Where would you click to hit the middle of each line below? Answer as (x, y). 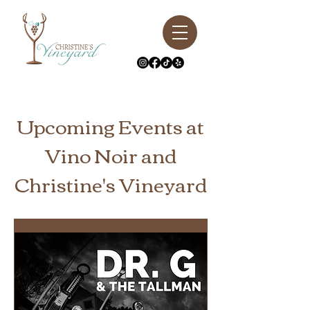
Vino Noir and (111, 154)
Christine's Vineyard (111, 183)
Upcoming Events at (111, 125)
